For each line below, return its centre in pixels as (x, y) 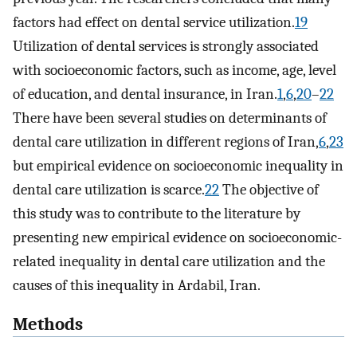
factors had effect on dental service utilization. (154, 23)
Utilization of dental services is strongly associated (166, 47)
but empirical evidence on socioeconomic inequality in (178, 166)
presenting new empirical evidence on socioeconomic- (177, 238)
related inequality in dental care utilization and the (169, 262)
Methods (48, 324)
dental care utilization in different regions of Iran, (166, 142)
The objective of (269, 190)
